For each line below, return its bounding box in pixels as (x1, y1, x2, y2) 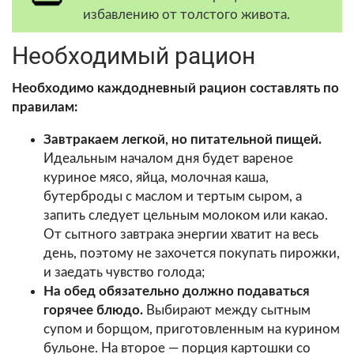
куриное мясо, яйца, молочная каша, (43, 170, 269, 184)
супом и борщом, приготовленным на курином (43, 322, 340, 336)
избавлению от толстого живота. (83, 7, 290, 21)
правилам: (12, 100, 77, 114)
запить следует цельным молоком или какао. (43, 208, 328, 222)
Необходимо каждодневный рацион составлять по (12, 81, 339, 95)
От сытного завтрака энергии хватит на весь (43, 227, 318, 241)
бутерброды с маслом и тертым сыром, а (43, 189, 302, 203)
